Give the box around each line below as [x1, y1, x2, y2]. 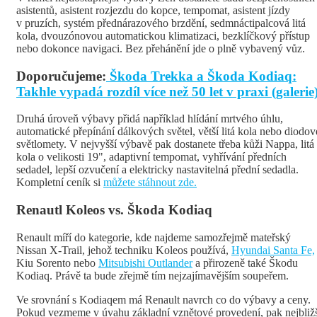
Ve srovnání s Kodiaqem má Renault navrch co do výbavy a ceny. [16, 293, 311, 306]
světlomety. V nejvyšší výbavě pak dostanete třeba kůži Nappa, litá [16, 138, 314, 151]
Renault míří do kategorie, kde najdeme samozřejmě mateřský [16, 231, 291, 243]
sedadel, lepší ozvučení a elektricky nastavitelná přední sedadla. [16, 163, 299, 176]
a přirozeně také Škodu [192, 256, 298, 269]
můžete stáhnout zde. [103, 176, 197, 189]
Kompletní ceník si [16, 176, 103, 189]
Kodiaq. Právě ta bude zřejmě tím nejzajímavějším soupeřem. [16, 269, 289, 282]
